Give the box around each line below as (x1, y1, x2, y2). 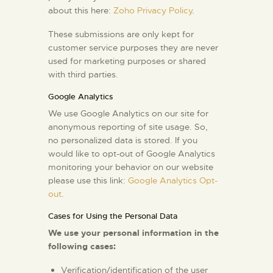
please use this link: (48, 174, 128, 186)
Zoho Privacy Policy (113, 4, 192, 16)
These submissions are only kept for (48, 28, 194, 40)
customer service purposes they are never (48, 41, 218, 53)
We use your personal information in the (48, 227, 219, 238)
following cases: (48, 240, 116, 252)
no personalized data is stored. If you (48, 134, 197, 146)
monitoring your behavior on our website (48, 161, 213, 172)
